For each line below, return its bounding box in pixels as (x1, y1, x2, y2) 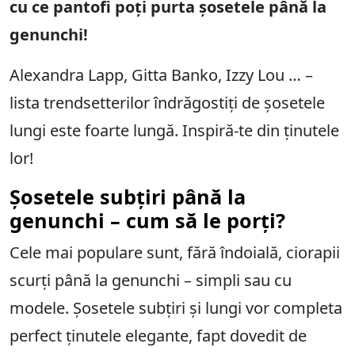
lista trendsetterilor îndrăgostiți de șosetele (10, 92, 325, 114)
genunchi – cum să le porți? (10, 207, 285, 235)
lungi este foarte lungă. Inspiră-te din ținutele (10, 120, 339, 142)
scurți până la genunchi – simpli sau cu (10, 269, 292, 292)
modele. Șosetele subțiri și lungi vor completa (10, 297, 342, 319)
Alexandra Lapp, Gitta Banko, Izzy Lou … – (10, 64, 313, 86)
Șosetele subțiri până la (10, 183, 246, 211)
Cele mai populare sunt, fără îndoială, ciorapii (10, 242, 340, 264)
